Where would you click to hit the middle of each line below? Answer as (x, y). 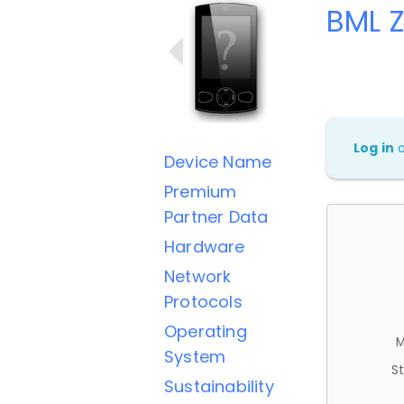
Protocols (203, 302)
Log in (374, 147)
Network (198, 276)
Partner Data (216, 217)
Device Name (218, 162)
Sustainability (219, 386)
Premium (201, 192)
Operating (206, 331)
